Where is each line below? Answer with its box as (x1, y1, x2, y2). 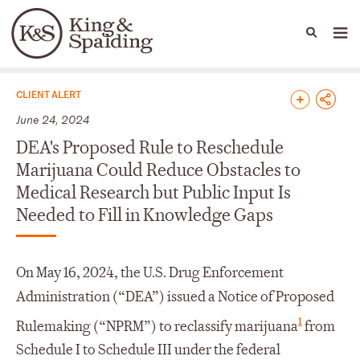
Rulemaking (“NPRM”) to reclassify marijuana (16, 317, 298, 336)
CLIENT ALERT (16, 86, 81, 100)
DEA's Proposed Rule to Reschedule (16, 136, 284, 159)
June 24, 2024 (16, 111, 89, 127)
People (80, 34, 117, 48)
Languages (51, 35, 116, 53)
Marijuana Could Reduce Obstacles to (16, 158, 301, 182)
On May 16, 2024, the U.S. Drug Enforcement (16, 263, 284, 282)
